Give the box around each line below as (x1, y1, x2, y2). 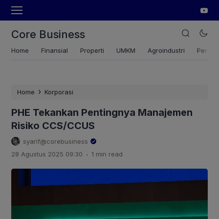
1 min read (91, 150, 123, 158)
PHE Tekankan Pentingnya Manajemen (11, 107, 193, 118)
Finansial (41, 46, 68, 54)
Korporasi (44, 88, 73, 96)
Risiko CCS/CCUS (11, 120, 95, 131)
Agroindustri (148, 46, 185, 54)
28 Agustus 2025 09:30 (11, 150, 83, 158)
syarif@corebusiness (23, 137, 88, 145)
